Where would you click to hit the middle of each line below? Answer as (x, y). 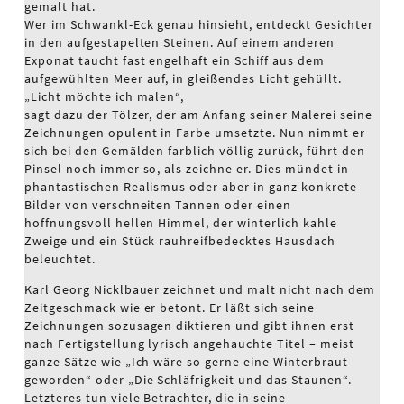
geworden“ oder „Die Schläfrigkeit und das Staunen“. (188, 380)
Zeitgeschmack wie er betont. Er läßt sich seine (169, 308)
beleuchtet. (60, 259)
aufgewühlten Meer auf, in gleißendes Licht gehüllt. (183, 78)
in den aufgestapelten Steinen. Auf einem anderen (179, 42)
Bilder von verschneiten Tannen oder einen (158, 205)
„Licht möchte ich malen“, (104, 96)
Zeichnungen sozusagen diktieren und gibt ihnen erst (189, 326)
